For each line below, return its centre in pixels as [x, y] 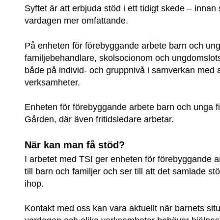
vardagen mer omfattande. [77, 21]
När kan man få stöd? [75, 145]
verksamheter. [53, 82]
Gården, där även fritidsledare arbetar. [99, 119]
